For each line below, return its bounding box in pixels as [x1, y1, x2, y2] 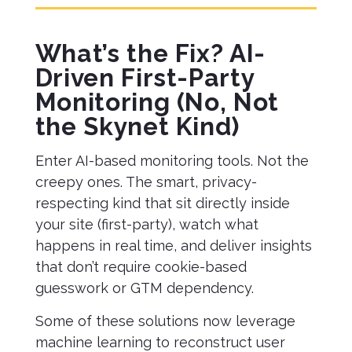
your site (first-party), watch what [35, 216, 258, 233]
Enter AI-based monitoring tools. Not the [35, 152, 309, 169]
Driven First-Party [35, 63, 255, 92]
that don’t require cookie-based [35, 258, 247, 275]
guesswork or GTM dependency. [35, 280, 254, 296]
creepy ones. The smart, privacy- [35, 174, 257, 190]
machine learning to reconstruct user [35, 334, 285, 350]
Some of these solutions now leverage [35, 313, 295, 329]
